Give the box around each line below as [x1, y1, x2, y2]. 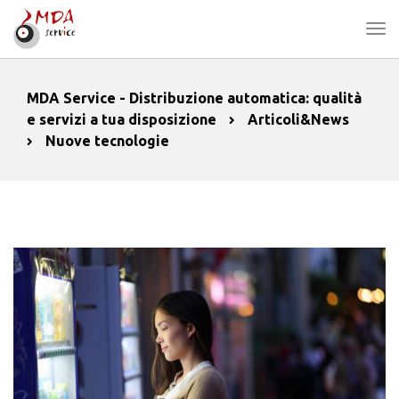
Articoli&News [248, 111, 349, 127]
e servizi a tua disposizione [27, 111, 216, 127]
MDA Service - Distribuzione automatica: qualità [27, 90, 362, 106]
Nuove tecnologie [45, 133, 169, 149]
